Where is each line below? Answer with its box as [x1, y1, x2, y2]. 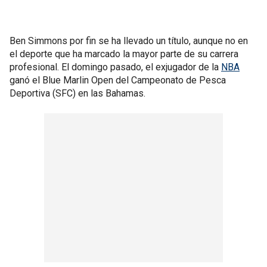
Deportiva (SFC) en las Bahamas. [10, 88, 145, 99]
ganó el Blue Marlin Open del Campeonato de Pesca [10, 74, 226, 86]
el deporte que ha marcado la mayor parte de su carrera [10, 48, 238, 60]
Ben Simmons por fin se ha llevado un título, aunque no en [10, 35, 248, 46]
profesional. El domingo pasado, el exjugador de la [10, 61, 221, 73]
